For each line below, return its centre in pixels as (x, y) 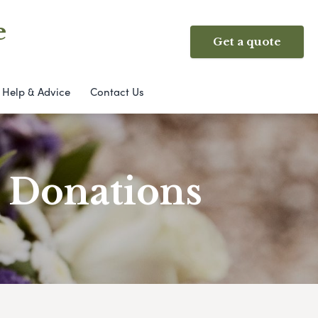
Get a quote (247, 42)
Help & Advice (36, 92)
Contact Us (117, 92)
